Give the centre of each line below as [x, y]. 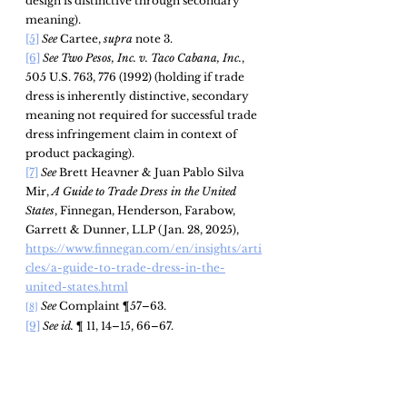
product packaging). [80, 153]
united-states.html [77, 286]
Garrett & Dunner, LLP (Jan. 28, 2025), [134, 229]
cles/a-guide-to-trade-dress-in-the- [125, 267]
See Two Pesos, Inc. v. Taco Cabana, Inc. [142, 57]
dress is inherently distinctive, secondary [139, 95]
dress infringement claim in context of [133, 134]
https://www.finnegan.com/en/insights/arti [144, 248]
